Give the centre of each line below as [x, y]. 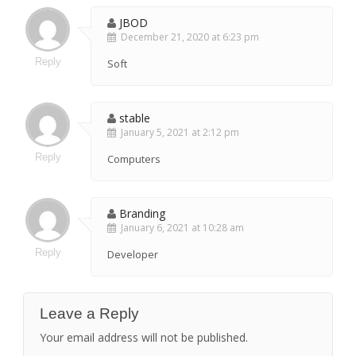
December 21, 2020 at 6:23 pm [188, 37]
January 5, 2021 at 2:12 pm [178, 133]
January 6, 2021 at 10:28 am [180, 228]
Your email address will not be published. [144, 338]
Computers [134, 159]
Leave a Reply [89, 314]
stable [135, 118]
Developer [133, 255]
